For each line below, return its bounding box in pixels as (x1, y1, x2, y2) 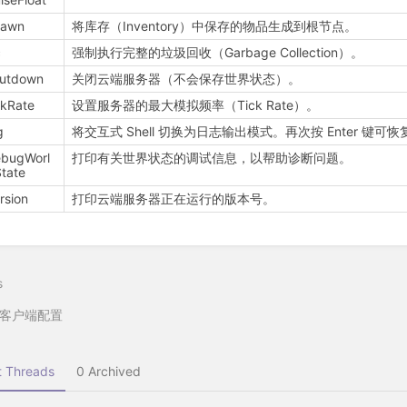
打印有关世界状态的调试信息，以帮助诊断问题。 (72, 150, 352, 166)
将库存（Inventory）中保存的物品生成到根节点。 (72, 18, 358, 35)
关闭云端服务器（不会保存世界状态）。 (72, 71, 302, 87)
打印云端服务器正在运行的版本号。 (72, 191, 276, 207)
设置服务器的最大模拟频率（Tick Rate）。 (72, 97, 320, 114)
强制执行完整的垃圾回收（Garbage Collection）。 (72, 45, 364, 61)
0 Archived (75, 362, 141, 379)
